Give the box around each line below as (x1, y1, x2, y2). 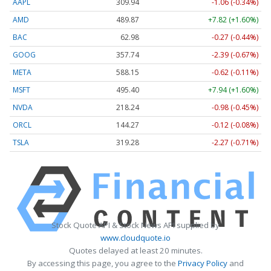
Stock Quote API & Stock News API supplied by (51, 219, 220, 230)
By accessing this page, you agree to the (27, 257, 178, 269)
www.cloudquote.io (100, 232, 171, 243)
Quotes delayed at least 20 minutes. (68, 244, 203, 256)
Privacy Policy (178, 257, 227, 269)
